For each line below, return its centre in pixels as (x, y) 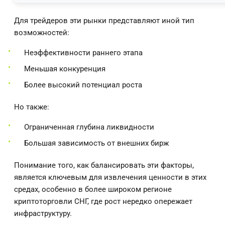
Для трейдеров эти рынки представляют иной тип (104, 20)
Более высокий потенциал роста (83, 85)
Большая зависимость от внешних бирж (96, 143)
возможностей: (42, 32)
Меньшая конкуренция (65, 69)
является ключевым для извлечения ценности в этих (110, 177)
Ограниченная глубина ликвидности (89, 127)
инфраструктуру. (43, 213)
